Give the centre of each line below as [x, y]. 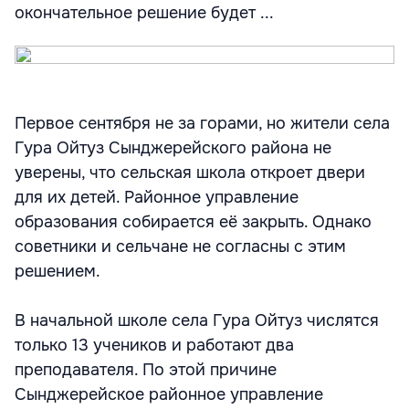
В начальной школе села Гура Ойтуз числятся [197, 320]
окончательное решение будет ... [144, 13]
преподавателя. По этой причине [146, 370]
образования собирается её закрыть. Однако [193, 222]
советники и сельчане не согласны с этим [180, 246]
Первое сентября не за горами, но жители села [202, 123]
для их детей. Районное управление [157, 197]
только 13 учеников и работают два [154, 345]
